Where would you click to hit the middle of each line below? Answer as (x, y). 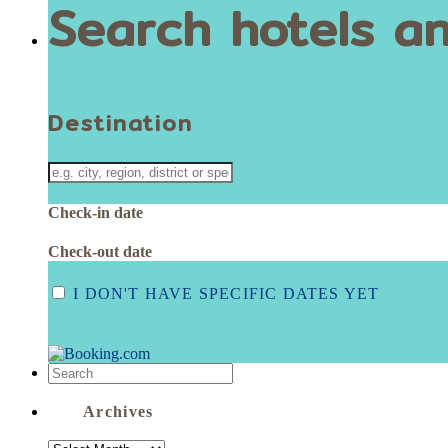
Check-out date (100, 252)
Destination (120, 122)
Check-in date (95, 213)
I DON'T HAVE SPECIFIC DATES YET (226, 293)
